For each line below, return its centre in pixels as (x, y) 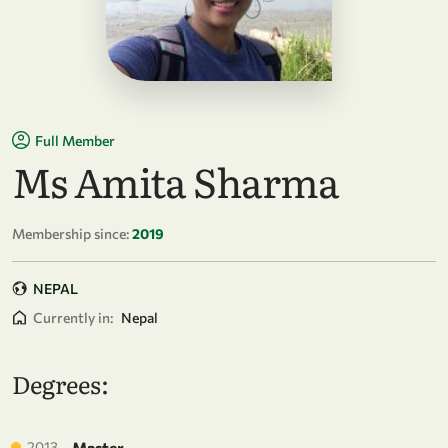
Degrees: (60, 383)
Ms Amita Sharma (175, 180)
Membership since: (70, 233)
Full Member (75, 140)
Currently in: (73, 317)
